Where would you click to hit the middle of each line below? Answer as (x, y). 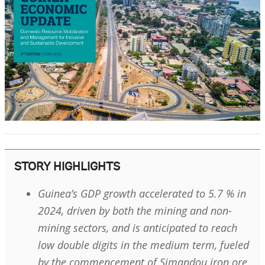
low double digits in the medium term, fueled (143, 245)
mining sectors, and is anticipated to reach (138, 228)
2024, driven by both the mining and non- (135, 211)
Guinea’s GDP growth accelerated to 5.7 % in (142, 194)
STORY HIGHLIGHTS (67, 168)
